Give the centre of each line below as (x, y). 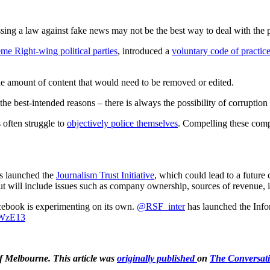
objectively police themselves (122, 124)
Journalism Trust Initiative (105, 175)
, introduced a (145, 51)
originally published (157, 259)
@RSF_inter (161, 207)
